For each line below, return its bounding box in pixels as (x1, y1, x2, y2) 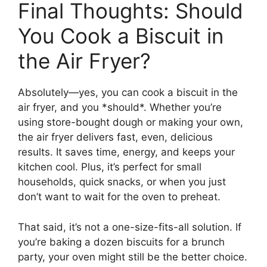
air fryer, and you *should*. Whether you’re (18, 101, 222, 114)
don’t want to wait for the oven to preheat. (18, 191, 221, 203)
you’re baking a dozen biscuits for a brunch (18, 235, 225, 248)
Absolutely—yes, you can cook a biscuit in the (18, 86, 238, 99)
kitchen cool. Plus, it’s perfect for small (18, 161, 201, 173)
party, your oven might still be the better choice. (18, 250, 247, 263)
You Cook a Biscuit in (18, 23, 223, 49)
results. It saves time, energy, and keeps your (18, 146, 235, 159)
